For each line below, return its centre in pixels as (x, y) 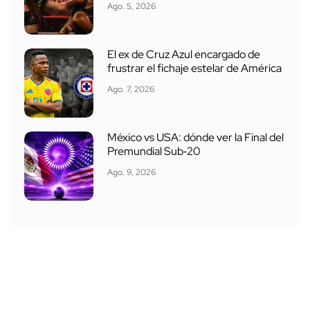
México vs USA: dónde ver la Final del (195, 138)
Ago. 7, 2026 (131, 89)
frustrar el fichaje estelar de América (194, 69)
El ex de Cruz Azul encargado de (184, 55)
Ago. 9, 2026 (131, 172)
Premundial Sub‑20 (154, 152)
